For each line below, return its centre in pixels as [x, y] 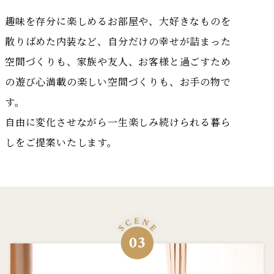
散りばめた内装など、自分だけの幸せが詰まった [118, 41]
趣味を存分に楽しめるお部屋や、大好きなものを [118, 21]
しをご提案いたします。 [61, 142]
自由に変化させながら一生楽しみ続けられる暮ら [118, 122]
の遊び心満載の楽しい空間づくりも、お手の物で [118, 82]
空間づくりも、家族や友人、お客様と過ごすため [118, 61]
